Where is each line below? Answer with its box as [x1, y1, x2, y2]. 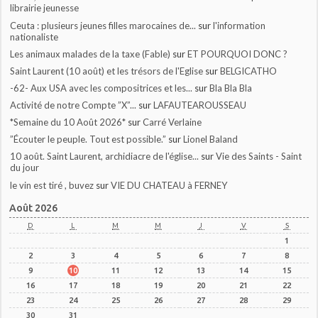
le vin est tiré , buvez [10, 179, 94, 191]
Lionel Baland [183, 133, 238, 146]
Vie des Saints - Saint [216, 150, 302, 163]
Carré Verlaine [143, 116, 202, 128]
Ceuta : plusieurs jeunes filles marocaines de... [10, 19, 197, 31]
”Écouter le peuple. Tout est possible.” [10, 133, 167, 146]
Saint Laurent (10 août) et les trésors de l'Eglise [10, 65, 204, 77]
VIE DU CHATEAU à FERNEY [111, 179, 228, 191]
